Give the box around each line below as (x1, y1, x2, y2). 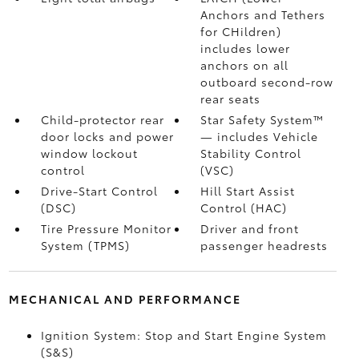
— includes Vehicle (200, 128, 319, 144)
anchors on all (200, 57, 289, 73)
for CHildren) (200, 23, 282, 39)
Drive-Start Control (40, 183, 158, 199)
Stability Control (200, 145, 302, 161)
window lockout (40, 145, 138, 161)
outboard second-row (200, 74, 334, 90)
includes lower (200, 40, 291, 56)
